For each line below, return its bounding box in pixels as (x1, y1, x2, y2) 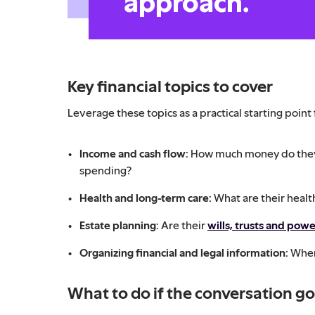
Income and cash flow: (79, 146, 191, 160)
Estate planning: (79, 218, 161, 231)
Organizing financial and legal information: (79, 245, 290, 259)
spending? (79, 163, 131, 176)
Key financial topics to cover (67, 76, 273, 96)
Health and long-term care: (79, 191, 214, 204)
